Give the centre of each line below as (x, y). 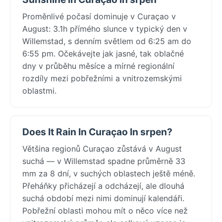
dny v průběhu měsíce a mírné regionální (98, 66)
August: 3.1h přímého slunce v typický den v (105, 28)
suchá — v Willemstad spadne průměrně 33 (104, 161)
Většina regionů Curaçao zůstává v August (102, 148)
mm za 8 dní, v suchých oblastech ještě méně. (109, 173)
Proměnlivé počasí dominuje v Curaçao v (99, 16)
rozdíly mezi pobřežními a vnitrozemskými (102, 78)
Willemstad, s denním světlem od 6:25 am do (107, 41)
